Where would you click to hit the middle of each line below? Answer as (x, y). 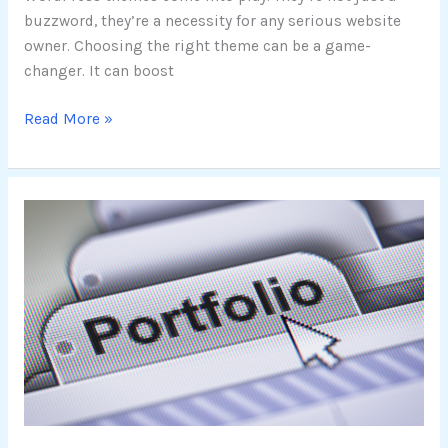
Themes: (51, 310)
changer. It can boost (98, 70)
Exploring (57, 210)
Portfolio (54, 285)
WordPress (61, 260)
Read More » (68, 119)
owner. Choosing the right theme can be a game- (197, 45)
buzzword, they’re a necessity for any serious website (212, 20)
